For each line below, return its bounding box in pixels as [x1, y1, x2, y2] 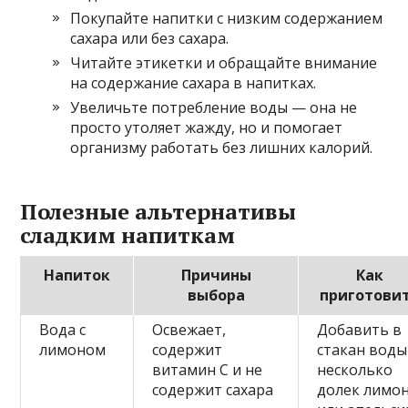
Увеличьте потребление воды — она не [70, 97, 358, 117]
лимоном [39, 339, 107, 360]
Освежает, [152, 319, 227, 340]
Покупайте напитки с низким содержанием [70, 7, 383, 28]
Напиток [43, 264, 110, 285]
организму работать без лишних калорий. [70, 137, 373, 158]
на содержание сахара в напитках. [70, 72, 317, 93]
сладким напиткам [20, 219, 236, 250]
